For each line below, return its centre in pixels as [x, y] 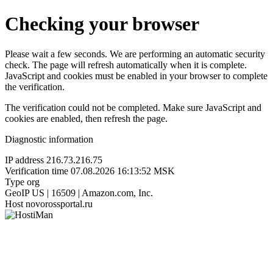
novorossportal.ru [59, 204]
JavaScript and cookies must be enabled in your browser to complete [136, 76]
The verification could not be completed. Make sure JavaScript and [133, 107]
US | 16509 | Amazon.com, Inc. [92, 193]
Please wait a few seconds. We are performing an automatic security [135, 54]
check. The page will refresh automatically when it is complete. [126, 65]
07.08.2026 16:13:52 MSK [123, 171]
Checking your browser [102, 24]
